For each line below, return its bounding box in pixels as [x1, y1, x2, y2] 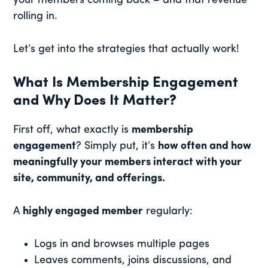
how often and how [158, 141, 252, 153]
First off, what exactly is [13, 124, 132, 136]
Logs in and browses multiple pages [34, 239, 210, 251]
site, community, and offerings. [13, 173, 166, 185]
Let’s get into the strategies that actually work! [13, 44, 240, 56]
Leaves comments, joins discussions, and [34, 255, 232, 267]
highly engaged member [23, 206, 144, 218]
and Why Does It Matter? [13, 94, 177, 109]
